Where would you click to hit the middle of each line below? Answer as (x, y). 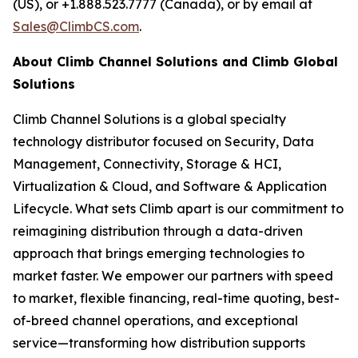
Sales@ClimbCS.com (76, 26)
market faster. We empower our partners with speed (173, 276)
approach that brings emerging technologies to (159, 253)
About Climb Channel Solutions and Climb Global (175, 62)
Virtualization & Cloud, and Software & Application (170, 186)
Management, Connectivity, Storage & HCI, (147, 164)
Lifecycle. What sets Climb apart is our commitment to (178, 209)
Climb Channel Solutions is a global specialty (149, 119)
